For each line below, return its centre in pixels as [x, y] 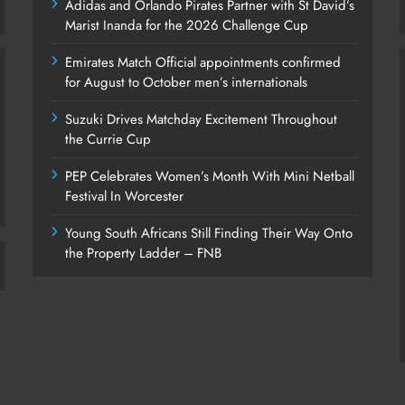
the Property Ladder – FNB [144, 254]
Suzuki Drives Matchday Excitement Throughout [202, 120]
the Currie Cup [108, 140]
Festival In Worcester [125, 197]
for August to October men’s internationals [187, 83]
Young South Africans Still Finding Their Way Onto [209, 234]
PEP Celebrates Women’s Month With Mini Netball [210, 177]
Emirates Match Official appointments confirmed [203, 63]
